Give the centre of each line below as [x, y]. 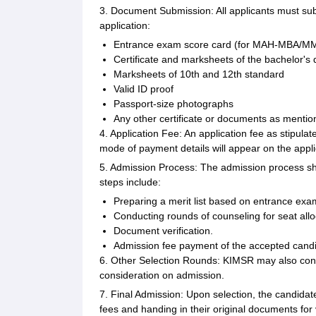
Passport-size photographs [174, 104]
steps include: [130, 182]
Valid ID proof [144, 89]
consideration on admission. [162, 275]
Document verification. [163, 231]
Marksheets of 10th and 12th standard [199, 74]
